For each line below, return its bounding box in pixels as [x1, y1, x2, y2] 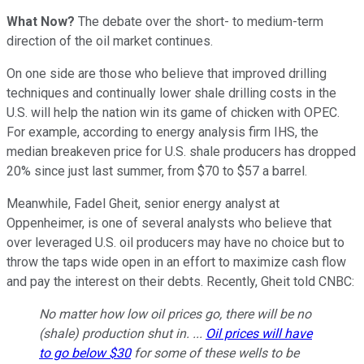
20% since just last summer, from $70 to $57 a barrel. [6, 162, 307, 179]
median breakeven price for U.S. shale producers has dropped [6, 143, 356, 159]
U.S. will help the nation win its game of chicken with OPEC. [6, 104, 340, 120]
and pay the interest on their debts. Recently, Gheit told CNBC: [6, 273, 354, 289]
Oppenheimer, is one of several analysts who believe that [6, 214, 331, 231]
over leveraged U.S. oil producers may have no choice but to [6, 234, 344, 250]
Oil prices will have [206, 325, 312, 341]
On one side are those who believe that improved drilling [6, 65, 327, 81]
